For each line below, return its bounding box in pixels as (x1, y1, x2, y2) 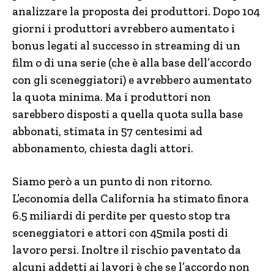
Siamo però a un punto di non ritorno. (12, 174, 212, 188)
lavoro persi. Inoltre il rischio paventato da (12, 243, 241, 257)
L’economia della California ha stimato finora (12, 191, 249, 206)
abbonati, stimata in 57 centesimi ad (12, 124, 202, 138)
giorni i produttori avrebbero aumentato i (12, 21, 235, 35)
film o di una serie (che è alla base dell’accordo (12, 56, 251, 70)
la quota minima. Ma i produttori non (12, 90, 211, 104)
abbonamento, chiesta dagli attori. (12, 141, 193, 155)
